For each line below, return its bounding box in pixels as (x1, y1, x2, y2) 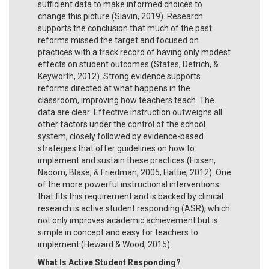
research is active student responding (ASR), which (38, 203, 230, 213)
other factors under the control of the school (38, 119, 205, 129)
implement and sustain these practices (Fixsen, (38, 155, 216, 165)
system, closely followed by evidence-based (38, 131, 204, 141)
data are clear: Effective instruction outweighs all (38, 107, 222, 117)
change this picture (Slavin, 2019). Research (38, 11, 203, 21)
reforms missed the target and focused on (38, 35, 199, 45)
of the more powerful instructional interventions (38, 179, 219, 189)
